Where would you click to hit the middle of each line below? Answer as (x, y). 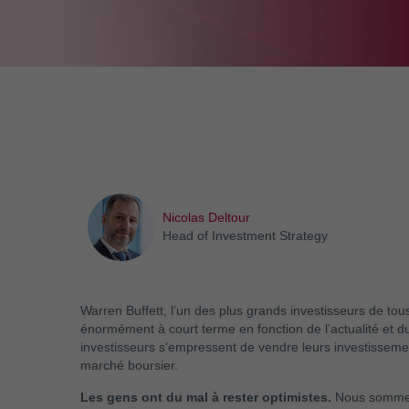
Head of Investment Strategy (245, 236)
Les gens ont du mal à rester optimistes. (205, 398)
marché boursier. (129, 366)
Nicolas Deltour (206, 218)
